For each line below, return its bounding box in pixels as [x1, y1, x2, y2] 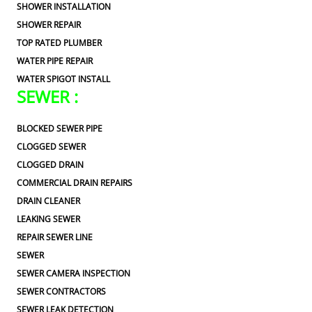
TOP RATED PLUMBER [17, 36, 102, 49]
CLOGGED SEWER [17, 140, 86, 153]
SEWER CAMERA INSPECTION [17, 267, 130, 279]
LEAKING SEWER [17, 212, 80, 225]
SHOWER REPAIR [17, 18, 81, 31]
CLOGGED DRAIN [17, 158, 84, 171]
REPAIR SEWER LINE [17, 231, 93, 243]
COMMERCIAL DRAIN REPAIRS [17, 176, 132, 189]
